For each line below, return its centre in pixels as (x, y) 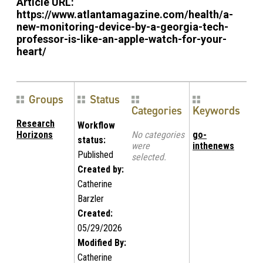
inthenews (213, 146)
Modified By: (102, 242)
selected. (149, 157)
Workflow (96, 125)
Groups (46, 99)
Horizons (35, 134)
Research (36, 123)
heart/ (31, 51)
